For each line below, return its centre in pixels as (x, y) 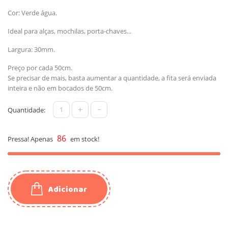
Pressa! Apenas (31, 139)
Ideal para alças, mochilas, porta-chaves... (69, 31)
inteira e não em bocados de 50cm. (60, 88)
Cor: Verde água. (32, 12)
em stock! (84, 139)
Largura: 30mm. (31, 49)
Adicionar (68, 189)
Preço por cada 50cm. (40, 67)
